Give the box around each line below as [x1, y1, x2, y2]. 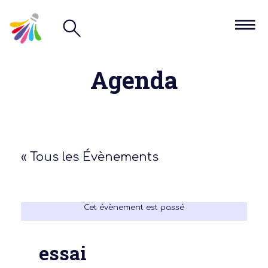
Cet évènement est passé [84, 203, 184, 212]
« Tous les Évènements [21, 150, 159, 164]
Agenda [90, 63, 178, 96]
